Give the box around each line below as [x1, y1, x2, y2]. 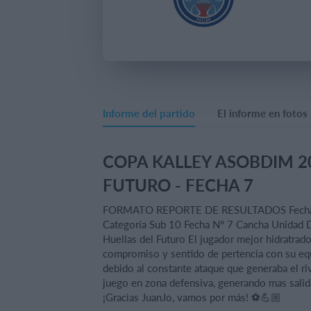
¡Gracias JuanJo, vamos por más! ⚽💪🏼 [103, 289, 281, 304]
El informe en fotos [217, 106, 308, 120]
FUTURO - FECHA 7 [103, 173, 253, 196]
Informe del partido [103, 106, 195, 120]
